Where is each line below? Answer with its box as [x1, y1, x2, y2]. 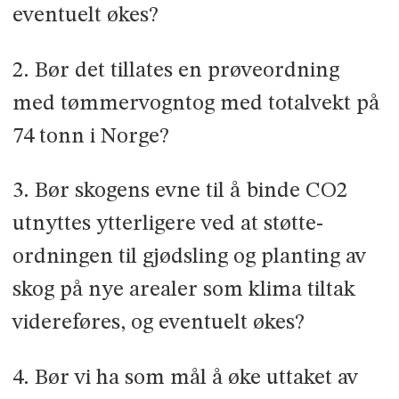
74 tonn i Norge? [12, 125, 169, 148]
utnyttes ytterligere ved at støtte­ [12, 213, 323, 236]
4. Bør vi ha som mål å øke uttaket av [12, 367, 358, 390]
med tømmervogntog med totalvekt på [12, 92, 379, 115]
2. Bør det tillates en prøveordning [12, 59, 339, 82]
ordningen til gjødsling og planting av [12, 246, 366, 269]
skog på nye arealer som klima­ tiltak [12, 279, 355, 302]
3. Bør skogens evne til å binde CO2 [12, 180, 347, 203]
